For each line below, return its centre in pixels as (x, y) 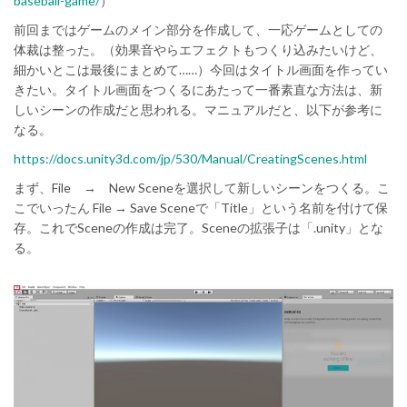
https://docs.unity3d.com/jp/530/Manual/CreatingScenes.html (190, 159)
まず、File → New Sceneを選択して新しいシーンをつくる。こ (202, 188)
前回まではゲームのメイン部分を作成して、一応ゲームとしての (198, 30)
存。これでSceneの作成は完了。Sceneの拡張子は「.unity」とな (199, 228)
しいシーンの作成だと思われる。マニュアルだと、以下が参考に (198, 109)
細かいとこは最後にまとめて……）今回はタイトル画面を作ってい (201, 69)
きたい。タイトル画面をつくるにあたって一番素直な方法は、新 (198, 89)
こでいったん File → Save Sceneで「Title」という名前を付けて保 (201, 208)
